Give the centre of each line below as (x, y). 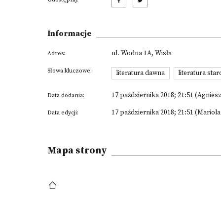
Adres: (56, 54)
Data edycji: (63, 112)
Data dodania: (66, 95)
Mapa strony (77, 150)
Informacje (69, 34)
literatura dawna (141, 73)
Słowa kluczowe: (70, 71)
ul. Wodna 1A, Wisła (142, 53)
